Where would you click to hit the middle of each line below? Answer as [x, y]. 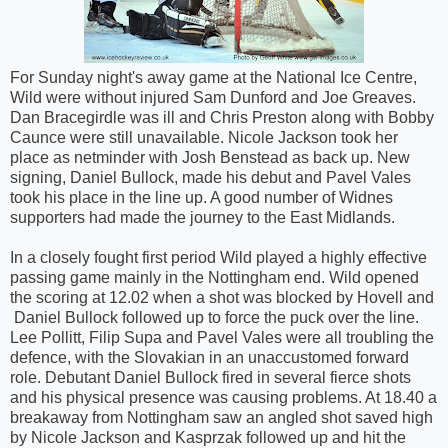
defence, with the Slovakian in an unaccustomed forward [209, 358]
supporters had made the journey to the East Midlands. [202, 218]
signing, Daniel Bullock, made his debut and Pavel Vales [210, 178]
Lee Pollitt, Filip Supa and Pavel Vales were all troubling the [222, 338]
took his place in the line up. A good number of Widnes [201, 198]
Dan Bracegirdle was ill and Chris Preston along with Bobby [222, 118]
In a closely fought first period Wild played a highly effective [218, 258]
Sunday [65, 78]
